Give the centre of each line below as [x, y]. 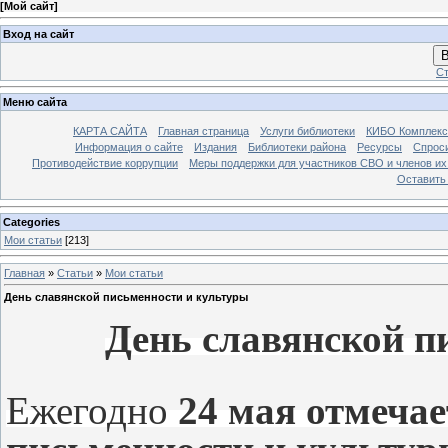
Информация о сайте [129, 147]
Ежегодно [92, 411]
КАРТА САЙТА [110, 131]
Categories [31, 221]
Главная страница [203, 131]
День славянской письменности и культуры [126, 297]
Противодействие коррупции [105, 163]
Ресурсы [379, 147]
